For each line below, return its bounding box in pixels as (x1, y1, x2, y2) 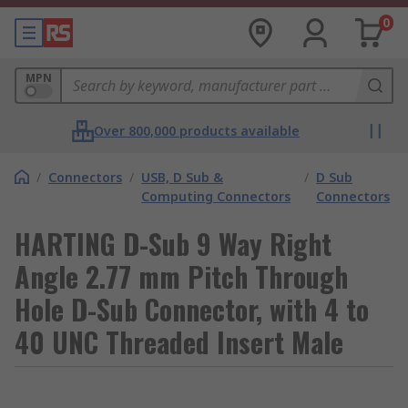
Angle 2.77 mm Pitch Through (15, 256, 348, 297)
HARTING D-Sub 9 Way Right (15, 223, 331, 264)
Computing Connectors (141, 188, 291, 205)
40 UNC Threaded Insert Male (15, 321, 343, 362)
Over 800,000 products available (94, 122, 300, 139)
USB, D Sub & (141, 168, 223, 186)
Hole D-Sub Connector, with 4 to (15, 289, 369, 330)
